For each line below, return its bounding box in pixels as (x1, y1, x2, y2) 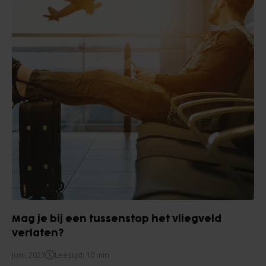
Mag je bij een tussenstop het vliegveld (12, 214, 221, 224)
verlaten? (12, 229, 64, 238)
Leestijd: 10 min (55, 249, 109, 260)
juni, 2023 (12, 249, 45, 260)
